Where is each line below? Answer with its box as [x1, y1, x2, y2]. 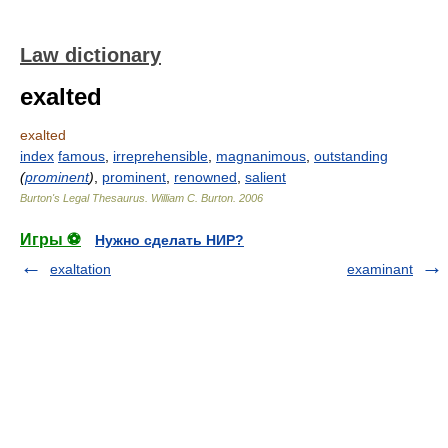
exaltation [50, 261, 111, 277]
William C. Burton [151, 192, 233, 204]
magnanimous [216, 148, 306, 164]
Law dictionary [20, 44, 161, 66]
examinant [347, 261, 413, 277]
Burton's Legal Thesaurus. [20, 192, 151, 204]
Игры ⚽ [20, 231, 81, 248]
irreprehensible [113, 148, 208, 164]
